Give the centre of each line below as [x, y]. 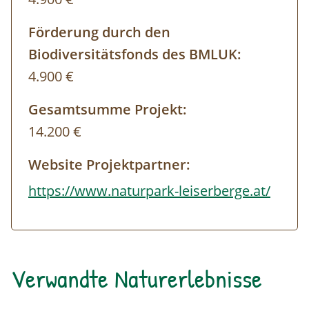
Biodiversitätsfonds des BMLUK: [135, 54]
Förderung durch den [99, 32]
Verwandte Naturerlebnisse [137, 279]
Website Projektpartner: [109, 165]
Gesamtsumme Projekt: [108, 110]
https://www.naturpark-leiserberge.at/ [149, 191]
